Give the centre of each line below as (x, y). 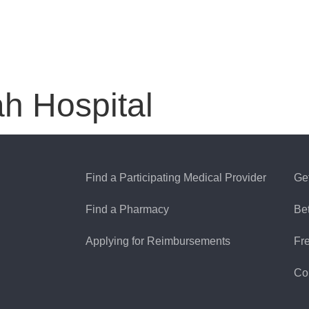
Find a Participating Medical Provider (176, 177)
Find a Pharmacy (128, 209)
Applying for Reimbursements (158, 241)
